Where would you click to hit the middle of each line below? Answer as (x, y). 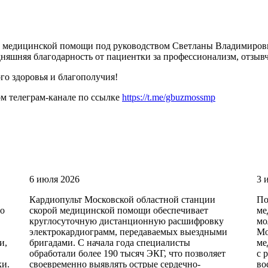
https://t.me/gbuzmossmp (169, 97)
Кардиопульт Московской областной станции (122, 199)
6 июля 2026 (54, 179)
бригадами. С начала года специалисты (110, 242)
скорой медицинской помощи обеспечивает (119, 210)
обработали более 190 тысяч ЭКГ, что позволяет (127, 253)
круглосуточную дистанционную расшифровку (127, 221)
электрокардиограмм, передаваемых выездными (128, 232)
